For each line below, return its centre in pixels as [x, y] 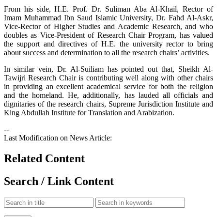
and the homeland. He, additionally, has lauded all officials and [108, 95]
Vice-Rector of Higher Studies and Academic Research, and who [108, 26]
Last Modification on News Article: [58, 138]
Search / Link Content [59, 181]
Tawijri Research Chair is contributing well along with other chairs [108, 77]
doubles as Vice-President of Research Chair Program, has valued [108, 35]
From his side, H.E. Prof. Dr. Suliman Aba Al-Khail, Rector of [108, 9]
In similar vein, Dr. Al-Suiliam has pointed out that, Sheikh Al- [108, 69]
